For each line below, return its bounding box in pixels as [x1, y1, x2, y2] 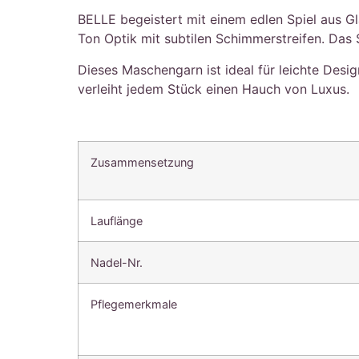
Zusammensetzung [91, 155, 195, 169]
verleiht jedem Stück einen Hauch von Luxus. [78, 80, 350, 97]
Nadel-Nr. [91, 255, 143, 269]
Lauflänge [91, 213, 143, 228]
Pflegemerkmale [91, 296, 178, 311]
